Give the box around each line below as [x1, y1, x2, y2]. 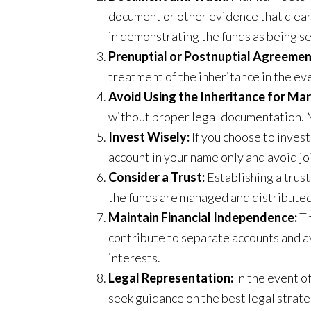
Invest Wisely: [108, 129, 190, 145]
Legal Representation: [108, 270, 233, 286]
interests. [108, 250, 160, 266]
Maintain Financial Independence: [108, 210, 297, 226]
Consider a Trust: [108, 169, 205, 185]
